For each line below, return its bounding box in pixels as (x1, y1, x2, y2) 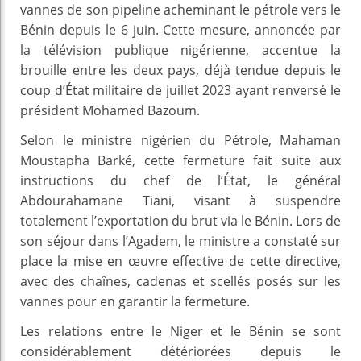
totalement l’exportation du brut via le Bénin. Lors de (20, 211, 341, 230)
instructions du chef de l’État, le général (20, 171, 341, 189)
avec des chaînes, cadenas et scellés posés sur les (20, 272, 341, 290)
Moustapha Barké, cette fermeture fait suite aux (20, 151, 341, 169)
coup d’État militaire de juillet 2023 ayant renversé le (20, 81, 341, 99)
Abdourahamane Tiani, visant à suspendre (20, 191, 341, 210)
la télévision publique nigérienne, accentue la (20, 40, 341, 59)
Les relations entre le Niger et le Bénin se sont (20, 322, 341, 340)
